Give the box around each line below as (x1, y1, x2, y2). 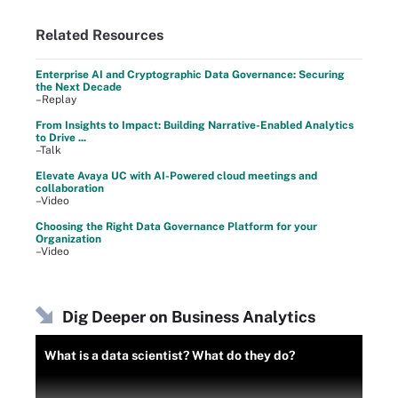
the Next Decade (36, 80, 122, 93)
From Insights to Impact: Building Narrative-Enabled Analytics (36, 118, 354, 131)
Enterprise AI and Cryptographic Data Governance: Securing (36, 68, 345, 81)
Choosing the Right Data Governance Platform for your (36, 219, 317, 233)
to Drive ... (36, 131, 86, 144)
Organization (36, 232, 101, 245)
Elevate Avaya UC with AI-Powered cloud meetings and (36, 169, 317, 182)
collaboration (36, 181, 104, 195)
